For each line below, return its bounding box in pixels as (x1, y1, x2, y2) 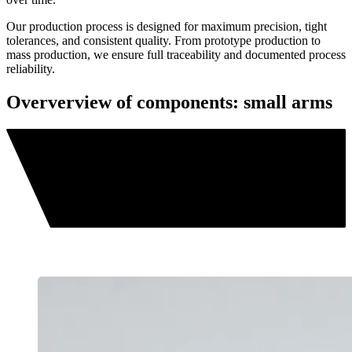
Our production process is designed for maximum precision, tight (6, 20, 327, 34)
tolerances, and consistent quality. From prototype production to (6, 34, 321, 48)
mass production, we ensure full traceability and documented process (6, 48, 346, 62)
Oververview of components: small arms (6, 92, 332, 113)
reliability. (6, 62, 55, 76)
